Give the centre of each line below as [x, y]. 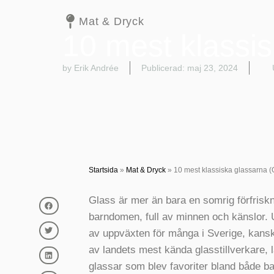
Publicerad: [163, 68]
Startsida [103, 170]
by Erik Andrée [91, 68]
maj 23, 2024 [213, 68]
